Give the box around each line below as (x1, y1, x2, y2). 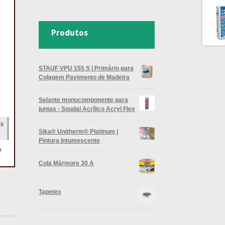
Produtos (51, 27, 88, 39)
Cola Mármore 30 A (38, 159, 94, 166)
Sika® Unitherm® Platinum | (38, 128, 118, 135)
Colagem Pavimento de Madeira (38, 73, 130, 80)
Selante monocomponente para (38, 96, 128, 103)
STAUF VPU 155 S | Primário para (38, 64, 134, 71)
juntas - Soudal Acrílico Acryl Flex (38, 105, 135, 112)
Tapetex (38, 188, 61, 195)
